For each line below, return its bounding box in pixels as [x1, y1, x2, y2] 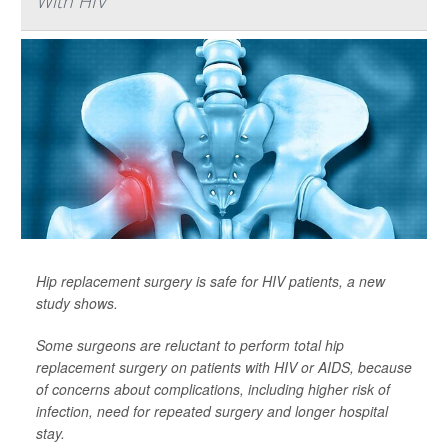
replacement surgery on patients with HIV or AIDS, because [36, 357, 412, 377]
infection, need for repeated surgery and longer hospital [36, 401, 388, 421]
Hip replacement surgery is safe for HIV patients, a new [36, 271, 385, 291]
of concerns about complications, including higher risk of [36, 379, 390, 399]
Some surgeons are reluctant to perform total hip [36, 335, 344, 355]
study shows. [36, 293, 118, 313]
